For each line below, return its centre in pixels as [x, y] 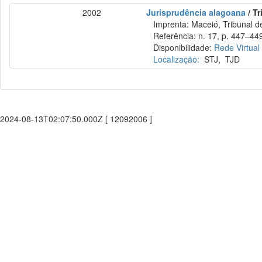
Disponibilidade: [180, 47]
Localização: [177, 59]
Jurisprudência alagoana [196, 12]
